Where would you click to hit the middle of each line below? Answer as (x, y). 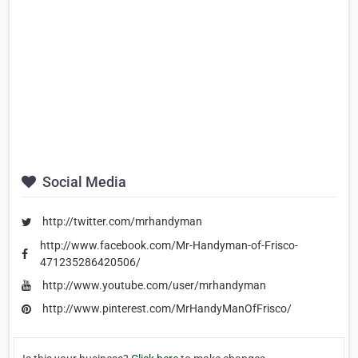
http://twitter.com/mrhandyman (122, 222)
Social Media (83, 182)
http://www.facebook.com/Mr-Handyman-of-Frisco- (169, 245)
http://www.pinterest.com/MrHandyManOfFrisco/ (167, 309)
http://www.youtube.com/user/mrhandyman (154, 285)
